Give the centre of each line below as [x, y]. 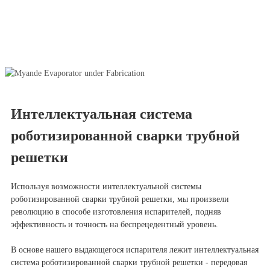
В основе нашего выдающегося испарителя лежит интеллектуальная [135, 250]
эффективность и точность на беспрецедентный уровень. [115, 225]
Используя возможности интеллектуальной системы [106, 187]
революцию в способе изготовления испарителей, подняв [116, 212]
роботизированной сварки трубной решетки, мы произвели [120, 199]
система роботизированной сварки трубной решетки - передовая [129, 263]
